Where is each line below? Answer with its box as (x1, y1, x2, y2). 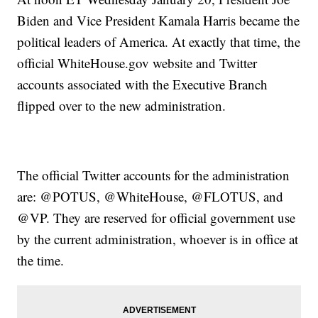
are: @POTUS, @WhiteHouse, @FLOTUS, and (17, 187, 284, 206)
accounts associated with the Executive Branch (17, 75, 268, 94)
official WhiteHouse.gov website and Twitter (17, 54, 258, 72)
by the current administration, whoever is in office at (17, 230, 299, 248)
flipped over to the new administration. (17, 97, 226, 115)
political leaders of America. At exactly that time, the (17, 33, 301, 51)
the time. (17, 251, 65, 270)
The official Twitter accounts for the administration (17, 166, 290, 185)
